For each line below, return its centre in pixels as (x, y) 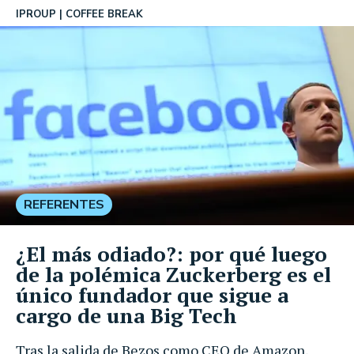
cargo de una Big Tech (126, 315)
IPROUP (36, 14)
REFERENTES (64, 204)
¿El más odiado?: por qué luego (171, 253)
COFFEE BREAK (104, 14)
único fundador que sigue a (152, 294)
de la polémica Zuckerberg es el (173, 274)
